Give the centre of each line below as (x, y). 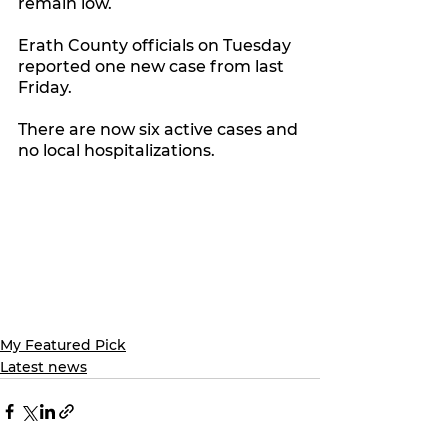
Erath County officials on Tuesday (156, 45)
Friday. (45, 87)
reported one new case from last (153, 66)
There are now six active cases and (160, 129)
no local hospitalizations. (118, 150)
